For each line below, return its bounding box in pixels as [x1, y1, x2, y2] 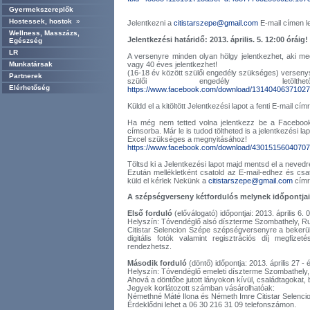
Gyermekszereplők [9, 6, 73, 13]
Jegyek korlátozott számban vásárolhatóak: [127, 284, 275, 292]
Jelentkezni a [127, 19, 174, 27]
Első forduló [127, 209, 172, 217]
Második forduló [127, 259, 187, 267]
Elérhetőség [9, 84, 50, 91]
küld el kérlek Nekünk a [127, 176, 208, 185]
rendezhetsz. [127, 242, 172, 250]
